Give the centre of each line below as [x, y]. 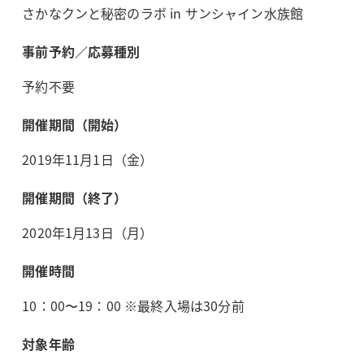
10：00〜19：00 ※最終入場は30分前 [133, 306]
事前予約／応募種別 [81, 52]
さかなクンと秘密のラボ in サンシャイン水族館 [163, 13]
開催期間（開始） [75, 125]
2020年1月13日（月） [88, 233]
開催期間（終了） [75, 198]
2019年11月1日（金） [88, 160]
